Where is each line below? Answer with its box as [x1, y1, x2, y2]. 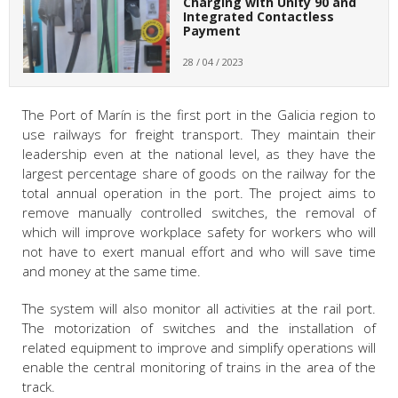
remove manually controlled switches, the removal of [22, 203, 376, 222]
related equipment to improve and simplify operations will [22, 338, 376, 357]
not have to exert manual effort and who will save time [22, 243, 376, 261]
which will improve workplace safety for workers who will [22, 223, 376, 242]
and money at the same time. [22, 262, 201, 281]
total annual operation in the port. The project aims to [22, 184, 376, 203]
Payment [182, 22, 241, 40]
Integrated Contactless [182, 8, 334, 26]
